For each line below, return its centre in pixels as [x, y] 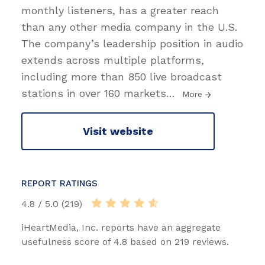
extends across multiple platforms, [113, 60]
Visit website [118, 131]
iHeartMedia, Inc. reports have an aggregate [121, 227]
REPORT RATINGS [59, 183]
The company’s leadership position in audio [132, 43]
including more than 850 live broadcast [122, 76]
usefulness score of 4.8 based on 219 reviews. [125, 241]
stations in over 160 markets [94, 93]
